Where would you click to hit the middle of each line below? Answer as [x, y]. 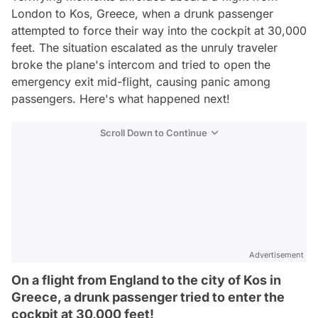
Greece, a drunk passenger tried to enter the [148, 297]
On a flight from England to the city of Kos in [146, 280]
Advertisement [276, 255]
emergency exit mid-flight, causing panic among [141, 82]
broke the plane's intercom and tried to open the [141, 65]
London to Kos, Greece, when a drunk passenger [142, 13]
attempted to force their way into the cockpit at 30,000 [159, 31]
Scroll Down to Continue [154, 133]
